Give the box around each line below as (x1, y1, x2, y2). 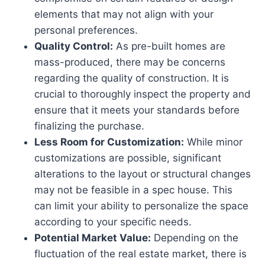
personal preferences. (34, 24, 138, 37)
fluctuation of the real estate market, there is (34, 248, 247, 260)
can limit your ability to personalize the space (34, 200, 248, 212)
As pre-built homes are (113, 40, 225, 53)
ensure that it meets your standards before (34, 104, 240, 117)
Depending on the (151, 232, 238, 244)
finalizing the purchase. (34, 120, 144, 132)
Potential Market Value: (34, 232, 151, 244)
